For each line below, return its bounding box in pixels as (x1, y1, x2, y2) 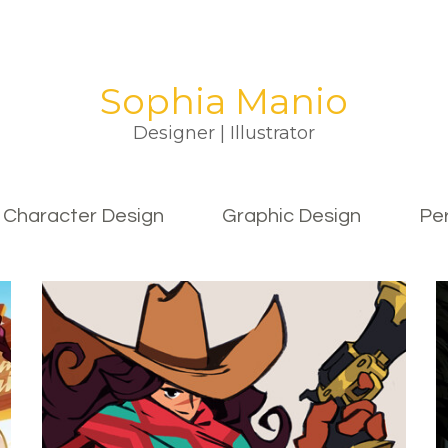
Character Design (3, 206, 164, 226)
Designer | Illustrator (133, 122, 315, 144)
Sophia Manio (100, 79, 348, 123)
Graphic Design (222, 206, 361, 226)
